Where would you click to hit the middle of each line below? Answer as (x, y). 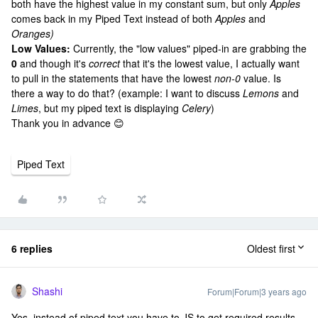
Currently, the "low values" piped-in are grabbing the (190, 48)
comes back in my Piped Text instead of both (113, 18)
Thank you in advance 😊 (68, 123)
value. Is (261, 78)
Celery (196, 108)
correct (104, 63)
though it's (64, 63)
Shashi (47, 291)
